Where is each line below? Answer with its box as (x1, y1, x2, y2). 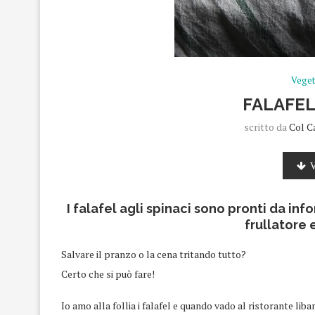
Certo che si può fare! (61, 267, 155, 281)
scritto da (244, 120, 290, 134)
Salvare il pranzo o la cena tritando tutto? (61, 247, 246, 261)
